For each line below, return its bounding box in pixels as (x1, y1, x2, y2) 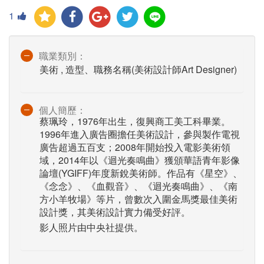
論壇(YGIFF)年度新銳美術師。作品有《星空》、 (39, 166, 242, 180)
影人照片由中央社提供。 (39, 220, 143, 235)
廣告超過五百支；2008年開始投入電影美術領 (39, 140, 230, 154)
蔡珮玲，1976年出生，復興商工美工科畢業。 (39, 114, 230, 128)
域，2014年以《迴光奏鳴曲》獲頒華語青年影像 (39, 153, 240, 167)
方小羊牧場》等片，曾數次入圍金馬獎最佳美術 (39, 192, 237, 206)
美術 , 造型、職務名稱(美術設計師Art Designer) (39, 62, 237, 77)
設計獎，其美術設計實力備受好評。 (39, 205, 190, 219)
